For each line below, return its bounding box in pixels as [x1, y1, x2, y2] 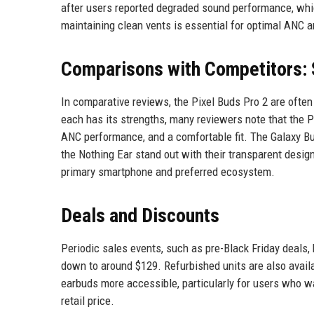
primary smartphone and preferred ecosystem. [61, 165, 275, 179]
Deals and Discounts [61, 204, 219, 227]
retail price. [61, 294, 114, 308]
